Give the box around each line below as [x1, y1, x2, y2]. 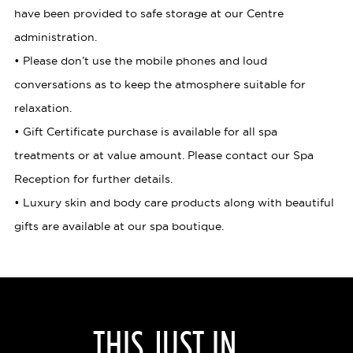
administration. [13, 31, 97, 44]
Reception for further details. [13, 173, 173, 186]
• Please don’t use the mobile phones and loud [13, 54, 267, 68]
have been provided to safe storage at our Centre [13, 7, 284, 20]
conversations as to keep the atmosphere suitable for [13, 78, 306, 91]
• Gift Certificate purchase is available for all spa [13, 125, 277, 139]
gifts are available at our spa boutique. [13, 220, 224, 233]
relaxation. [13, 102, 72, 115]
